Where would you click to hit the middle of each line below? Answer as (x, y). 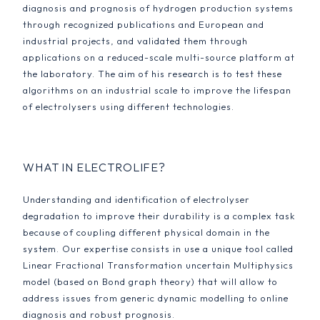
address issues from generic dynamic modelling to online (156, 298)
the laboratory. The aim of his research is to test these (152, 74)
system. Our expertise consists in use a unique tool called (158, 249)
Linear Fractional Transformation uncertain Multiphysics (158, 265)
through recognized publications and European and (144, 24)
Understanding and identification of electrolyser (136, 199)
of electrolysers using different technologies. (129, 106)
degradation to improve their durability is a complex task (159, 216)
